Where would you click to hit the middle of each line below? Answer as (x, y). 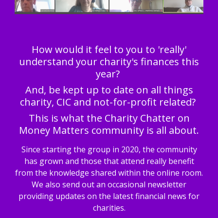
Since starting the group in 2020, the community (109, 149)
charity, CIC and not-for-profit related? (109, 102)
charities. (109, 208)
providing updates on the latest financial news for (109, 196)
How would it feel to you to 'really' (109, 49)
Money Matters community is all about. (109, 130)
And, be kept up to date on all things (109, 90)
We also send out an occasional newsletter (109, 184)
